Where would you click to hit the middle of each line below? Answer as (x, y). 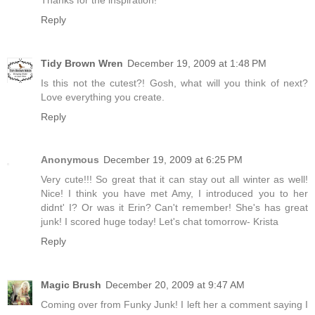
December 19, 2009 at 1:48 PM (197, 63)
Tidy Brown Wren (82, 63)
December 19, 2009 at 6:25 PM (173, 160)
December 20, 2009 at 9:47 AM (175, 285)
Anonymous (70, 160)
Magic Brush (71, 285)
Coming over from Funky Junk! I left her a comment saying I (174, 305)
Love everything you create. (103, 97)
